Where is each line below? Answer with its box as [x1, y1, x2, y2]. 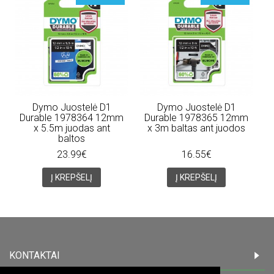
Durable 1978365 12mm [144, 111, 248, 124]
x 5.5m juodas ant [33, 122, 110, 134]
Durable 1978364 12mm [20, 111, 124, 124]
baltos [58, 132, 85, 144]
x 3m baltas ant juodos [147, 122, 245, 134]
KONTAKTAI [9, 249, 60, 261]
